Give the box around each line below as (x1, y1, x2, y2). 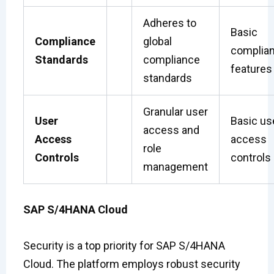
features (230, 62, 272, 76)
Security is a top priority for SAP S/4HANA (23, 239, 225, 252)
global (143, 35, 172, 48)
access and (143, 124, 199, 137)
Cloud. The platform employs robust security (23, 257, 240, 270)
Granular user (143, 105, 208, 119)
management (143, 160, 208, 174)
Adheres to (143, 17, 196, 30)
